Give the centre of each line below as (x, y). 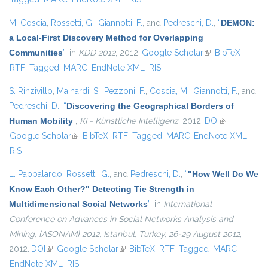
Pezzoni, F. (125, 91)
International (188, 204)
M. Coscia (28, 23)
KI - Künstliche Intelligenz (129, 121)
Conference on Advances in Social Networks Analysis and (121, 219)
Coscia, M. (169, 91)
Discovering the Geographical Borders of (150, 106)
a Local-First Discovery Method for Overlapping (106, 38)
